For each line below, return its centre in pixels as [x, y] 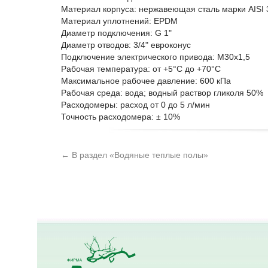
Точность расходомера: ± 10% [121, 117]
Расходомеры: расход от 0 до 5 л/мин [135, 105]
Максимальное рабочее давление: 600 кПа [146, 81]
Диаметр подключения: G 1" [116, 33]
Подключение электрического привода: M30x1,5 [156, 57]
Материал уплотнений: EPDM [119, 21]
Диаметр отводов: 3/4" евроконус [126, 45]
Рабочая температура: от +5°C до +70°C [141, 69]
